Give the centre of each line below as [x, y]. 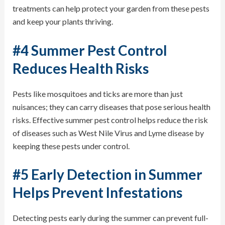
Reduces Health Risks [80, 68]
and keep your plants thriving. [63, 21]
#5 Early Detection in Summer [107, 175]
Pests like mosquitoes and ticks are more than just [97, 93]
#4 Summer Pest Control [90, 50]
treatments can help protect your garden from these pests [111, 8]
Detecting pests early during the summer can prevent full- [110, 218]
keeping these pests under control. [71, 146]
